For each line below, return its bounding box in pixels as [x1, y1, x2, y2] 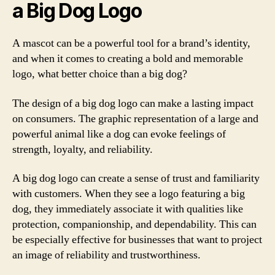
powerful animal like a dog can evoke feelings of [12, 126, 226, 141]
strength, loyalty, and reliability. [12, 142, 153, 157]
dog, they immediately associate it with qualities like [12, 202, 243, 216]
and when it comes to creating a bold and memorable [12, 52, 243, 66]
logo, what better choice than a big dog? [12, 67, 187, 81]
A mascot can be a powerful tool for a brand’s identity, [12, 36, 250, 50]
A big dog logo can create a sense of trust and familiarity [12, 171, 260, 185]
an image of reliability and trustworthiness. [12, 248, 201, 262]
